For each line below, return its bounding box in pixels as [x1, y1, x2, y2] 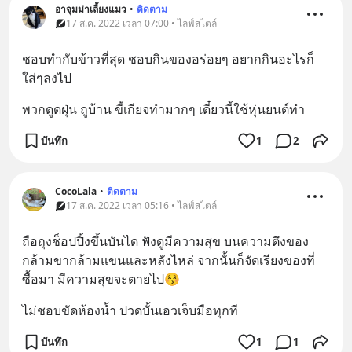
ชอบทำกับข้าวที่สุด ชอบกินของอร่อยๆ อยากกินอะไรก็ [22, 50, 314, 68]
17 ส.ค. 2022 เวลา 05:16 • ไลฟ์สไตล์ [66, 199, 217, 212]
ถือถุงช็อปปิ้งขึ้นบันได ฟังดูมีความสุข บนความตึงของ [22, 233, 309, 250]
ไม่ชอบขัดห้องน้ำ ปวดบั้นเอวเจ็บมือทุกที [22, 302, 238, 319]
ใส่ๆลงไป [22, 69, 71, 86]
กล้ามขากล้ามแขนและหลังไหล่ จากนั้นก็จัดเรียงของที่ [22, 251, 315, 269]
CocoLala [55, 185, 97, 198]
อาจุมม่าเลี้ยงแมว [55, 2, 126, 16]
